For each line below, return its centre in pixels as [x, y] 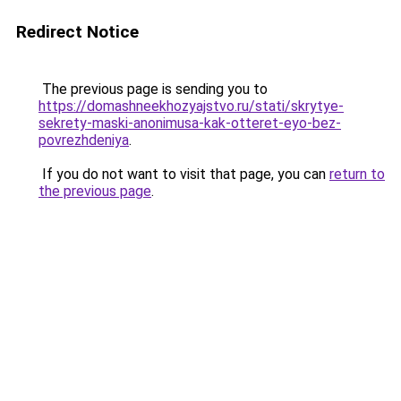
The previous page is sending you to [153, 89]
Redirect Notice [77, 32]
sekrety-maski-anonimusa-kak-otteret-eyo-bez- [190, 123]
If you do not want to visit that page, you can [184, 174]
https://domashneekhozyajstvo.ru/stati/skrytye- [191, 106]
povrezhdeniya [84, 140]
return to [357, 174]
